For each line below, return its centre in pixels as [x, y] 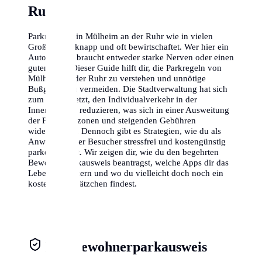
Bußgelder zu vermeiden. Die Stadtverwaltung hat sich [128, 88]
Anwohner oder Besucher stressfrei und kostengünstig [127, 141]
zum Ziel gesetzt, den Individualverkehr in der [113, 99]
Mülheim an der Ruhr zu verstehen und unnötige [117, 78]
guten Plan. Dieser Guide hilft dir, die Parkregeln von [125, 67]
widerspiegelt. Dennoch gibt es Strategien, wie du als [125, 130]
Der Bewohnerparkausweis [126, 247]
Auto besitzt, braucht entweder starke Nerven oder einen [131, 57]
